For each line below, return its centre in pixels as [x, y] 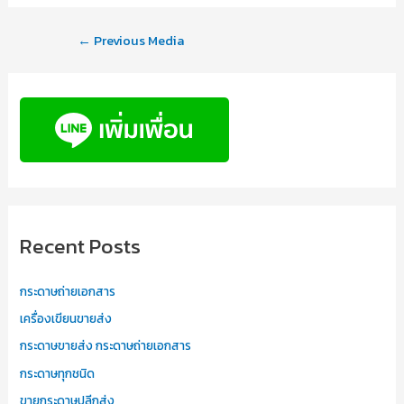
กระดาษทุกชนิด [58, 373]
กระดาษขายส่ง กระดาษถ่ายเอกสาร [106, 346]
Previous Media [137, 41]
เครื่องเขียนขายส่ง [66, 319]
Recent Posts [81, 245]
